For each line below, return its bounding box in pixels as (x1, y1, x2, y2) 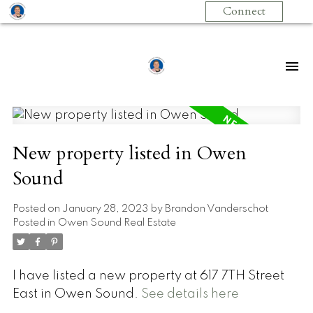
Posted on (12, 203, 62, 214)
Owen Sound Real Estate (57, 217, 176, 228)
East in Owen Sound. (12, 287, 141, 300)
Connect (222, 3, 265, 20)
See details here (140, 287, 239, 300)
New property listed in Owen (12, 140, 247, 166)
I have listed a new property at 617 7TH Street (12, 269, 284, 282)
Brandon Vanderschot (164, 203, 268, 214)
